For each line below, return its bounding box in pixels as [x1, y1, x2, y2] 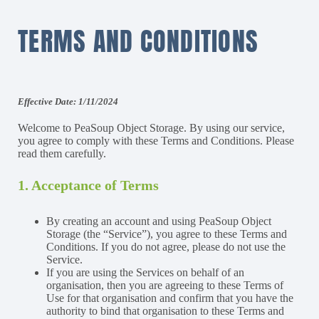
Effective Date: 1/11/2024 [18, 96, 118, 107]
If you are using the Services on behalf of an [46, 266, 244, 278]
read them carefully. [18, 147, 106, 159]
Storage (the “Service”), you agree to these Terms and [46, 227, 287, 240]
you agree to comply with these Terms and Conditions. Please [18, 134, 294, 147]
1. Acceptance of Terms [18, 177, 159, 193]
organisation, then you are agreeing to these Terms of [46, 278, 283, 291]
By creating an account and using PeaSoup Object [46, 214, 271, 227]
